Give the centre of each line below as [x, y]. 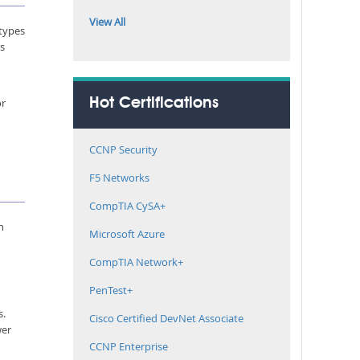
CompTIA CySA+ [127, 206]
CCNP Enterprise [129, 346]
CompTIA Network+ [136, 262]
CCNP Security [123, 149]
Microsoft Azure [127, 234]
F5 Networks [119, 178]
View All [107, 22]
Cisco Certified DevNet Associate [166, 318]
